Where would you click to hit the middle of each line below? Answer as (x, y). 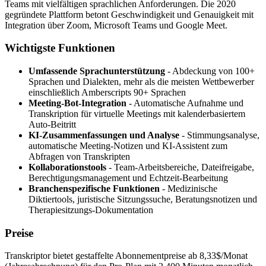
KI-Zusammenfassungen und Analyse (104, 135)
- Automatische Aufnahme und (185, 103)
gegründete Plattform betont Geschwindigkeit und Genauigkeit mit (129, 14)
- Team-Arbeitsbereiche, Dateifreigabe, (180, 167)
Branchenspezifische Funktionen (94, 189)
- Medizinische (189, 189)
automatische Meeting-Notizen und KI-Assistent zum (128, 146)
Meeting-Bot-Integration (77, 103)
